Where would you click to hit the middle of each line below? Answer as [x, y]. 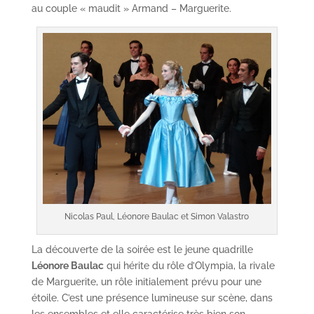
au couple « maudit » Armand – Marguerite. [131, 8]
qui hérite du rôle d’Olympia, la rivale [189, 266]
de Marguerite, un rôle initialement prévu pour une [146, 282]
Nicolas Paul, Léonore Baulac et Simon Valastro [157, 217]
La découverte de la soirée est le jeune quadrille [142, 250]
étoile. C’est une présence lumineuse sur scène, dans [152, 298]
